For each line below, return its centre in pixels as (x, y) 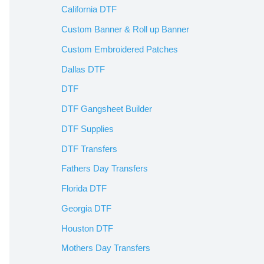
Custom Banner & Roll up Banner (125, 29)
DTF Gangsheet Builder (107, 109)
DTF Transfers (89, 148)
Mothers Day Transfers (106, 248)
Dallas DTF (83, 69)
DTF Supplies (88, 128)
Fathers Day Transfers (105, 169)
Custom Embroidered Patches (120, 49)
